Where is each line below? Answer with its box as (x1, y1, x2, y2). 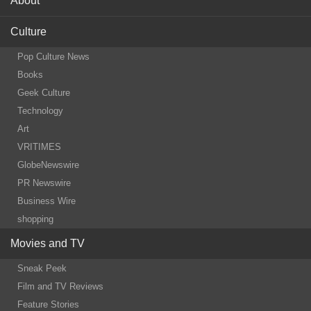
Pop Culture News (17, 51, 90, 62)
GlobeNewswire (17, 159, 79, 170)
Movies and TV (10, 237, 85, 249)
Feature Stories (17, 299, 79, 310)
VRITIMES (17, 141, 61, 152)
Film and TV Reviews (17, 280, 103, 292)
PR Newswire (17, 177, 71, 188)
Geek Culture (17, 87, 70, 98)
